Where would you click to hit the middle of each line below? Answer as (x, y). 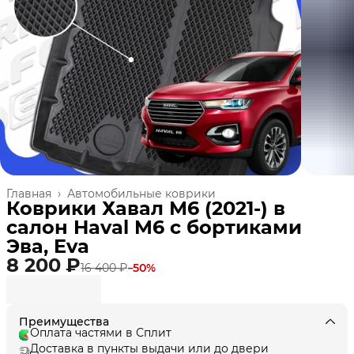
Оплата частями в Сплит (101, 332)
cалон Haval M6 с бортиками (154, 227)
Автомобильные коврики (141, 193)
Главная (29, 193)
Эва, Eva (48, 246)
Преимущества (64, 321)
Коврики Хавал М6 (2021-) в (146, 208)
